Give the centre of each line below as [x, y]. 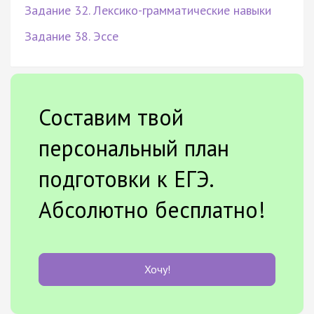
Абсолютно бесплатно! [152, 209]
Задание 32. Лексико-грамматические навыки [148, 10]
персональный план [134, 148]
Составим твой [111, 117]
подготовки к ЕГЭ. [126, 178]
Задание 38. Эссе [71, 36]
